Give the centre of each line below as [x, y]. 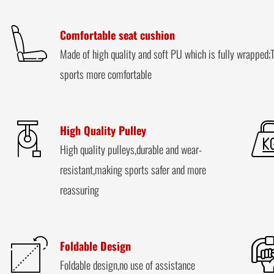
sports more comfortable [106, 73]
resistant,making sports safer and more [133, 169]
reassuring [80, 189]
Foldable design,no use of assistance [128, 264]
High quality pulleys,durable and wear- [131, 149]
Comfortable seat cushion [118, 34]
